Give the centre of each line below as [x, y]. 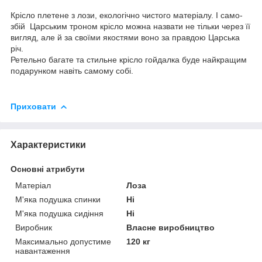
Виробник [34, 227]
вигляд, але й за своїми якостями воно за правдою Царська [125, 37]
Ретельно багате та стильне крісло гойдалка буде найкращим [129, 59]
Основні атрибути [48, 169]
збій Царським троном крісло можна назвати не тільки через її [130, 26]
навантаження [43, 251]
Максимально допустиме [63, 241]
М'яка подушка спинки [58, 199]
